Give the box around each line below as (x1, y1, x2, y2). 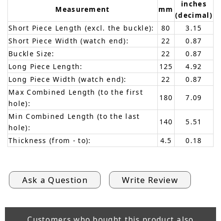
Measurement (55, 4, 110, 14)
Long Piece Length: (8, 62, 83, 72)
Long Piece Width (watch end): (8, 74, 127, 84)
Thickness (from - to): (8, 136, 91, 146)
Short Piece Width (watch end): (8, 36, 129, 46)
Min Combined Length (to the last (8, 111, 140, 121)
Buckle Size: (8, 49, 55, 59)
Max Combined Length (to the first (8, 87, 143, 97)
